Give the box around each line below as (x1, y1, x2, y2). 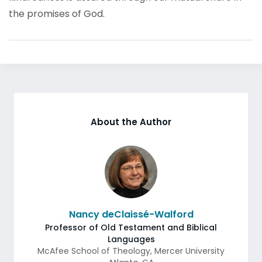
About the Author (91, 116, 171, 128)
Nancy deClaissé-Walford (68, 208, 194, 221)
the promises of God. (9, 7, 105, 20)
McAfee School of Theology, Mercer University (37, 245, 225, 257)
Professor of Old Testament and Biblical (45, 222, 217, 233)
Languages (107, 233, 155, 245)
